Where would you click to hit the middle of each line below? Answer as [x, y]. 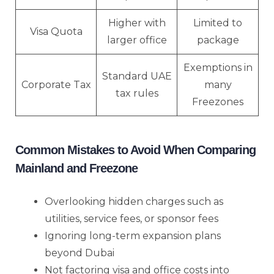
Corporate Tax [56, 84]
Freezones [218, 102]
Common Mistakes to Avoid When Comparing [135, 150]
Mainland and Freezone [76, 168]
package [218, 40]
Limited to [218, 23]
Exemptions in [218, 67]
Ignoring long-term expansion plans [133, 235]
